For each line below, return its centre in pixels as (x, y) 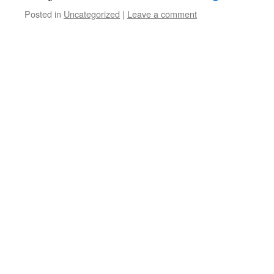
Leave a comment (162, 14)
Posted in (43, 14)
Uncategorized (92, 14)
